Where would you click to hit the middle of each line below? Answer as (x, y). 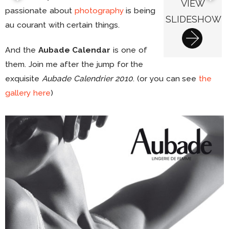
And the (22, 50)
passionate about (40, 10)
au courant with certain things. (63, 25)
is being (140, 10)
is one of (129, 50)
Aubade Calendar (74, 50)
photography (99, 10)
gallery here (28, 93)
